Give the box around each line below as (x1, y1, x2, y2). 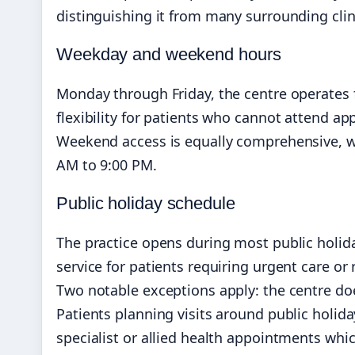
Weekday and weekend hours (56, 44, 281, 65)
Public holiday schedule (56, 193, 235, 214)
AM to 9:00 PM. (56, 155, 157, 175)
